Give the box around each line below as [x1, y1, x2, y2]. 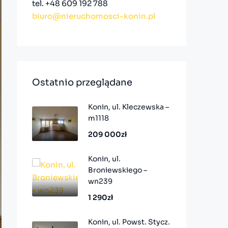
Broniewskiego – [88, 165, 147, 175]
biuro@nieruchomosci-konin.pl [32, 11, 155, 21]
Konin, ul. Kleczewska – [88, 102, 169, 111]
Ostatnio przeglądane [32, 77, 132, 88]
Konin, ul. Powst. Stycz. [88, 217, 170, 226]
